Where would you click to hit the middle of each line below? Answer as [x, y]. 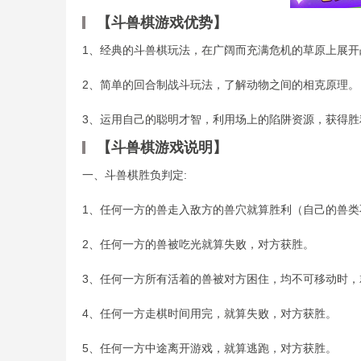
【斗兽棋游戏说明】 [162, 147]
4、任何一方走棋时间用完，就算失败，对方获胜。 [210, 313]
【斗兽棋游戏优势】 [162, 23]
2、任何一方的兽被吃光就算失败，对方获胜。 [198, 244]
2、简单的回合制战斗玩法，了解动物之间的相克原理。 [221, 85]
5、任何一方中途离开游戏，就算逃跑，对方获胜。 [210, 348]
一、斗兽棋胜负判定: [135, 175]
